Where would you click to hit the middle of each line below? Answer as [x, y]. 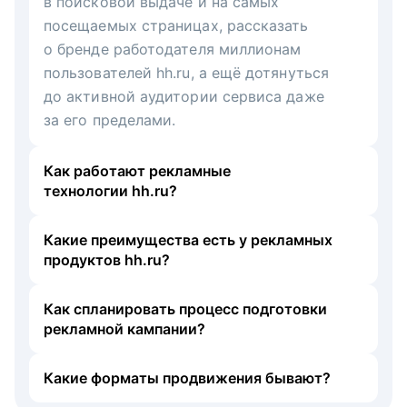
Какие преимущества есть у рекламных [188, 239]
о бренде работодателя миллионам [173, 49]
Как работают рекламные [137, 170]
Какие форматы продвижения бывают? [187, 377]
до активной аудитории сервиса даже [184, 96]
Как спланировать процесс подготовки [185, 308]
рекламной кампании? [124, 328]
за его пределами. [110, 119]
